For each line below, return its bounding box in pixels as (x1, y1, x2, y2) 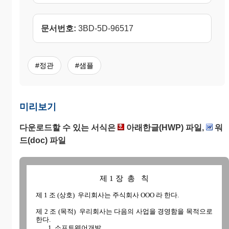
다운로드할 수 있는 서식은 (19, 123, 118, 132)
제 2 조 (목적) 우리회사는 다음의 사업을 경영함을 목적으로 (36, 208, 213, 216)
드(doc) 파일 (19, 136, 66, 145)
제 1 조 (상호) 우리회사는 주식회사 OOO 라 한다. (36, 191, 179, 199)
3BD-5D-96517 (76, 24, 133, 33)
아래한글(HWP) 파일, (124, 123, 206, 132)
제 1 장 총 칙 (100, 174, 149, 183)
